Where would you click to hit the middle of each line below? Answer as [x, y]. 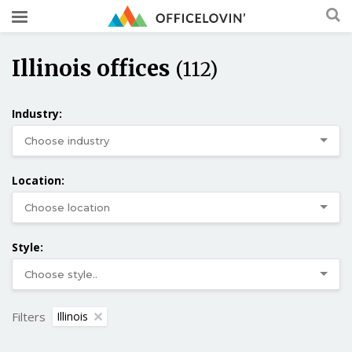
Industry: [37, 113]
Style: [27, 247]
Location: [38, 180]
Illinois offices [93, 68]
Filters [29, 316]
